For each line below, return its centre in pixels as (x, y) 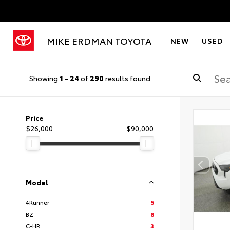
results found (127, 78)
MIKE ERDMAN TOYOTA (99, 41)
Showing (44, 78)
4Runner (37, 202)
